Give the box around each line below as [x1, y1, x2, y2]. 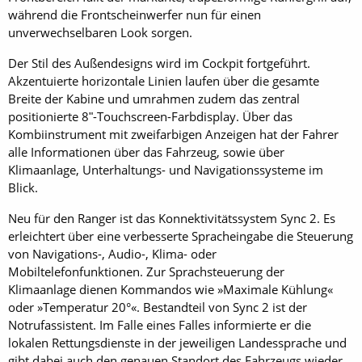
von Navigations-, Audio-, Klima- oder [8, 246, 217, 262]
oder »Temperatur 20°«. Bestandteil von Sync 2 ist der [8, 299, 307, 315]
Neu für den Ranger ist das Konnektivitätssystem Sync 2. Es [8, 210, 335, 226]
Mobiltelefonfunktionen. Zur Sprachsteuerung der [8, 263, 284, 280]
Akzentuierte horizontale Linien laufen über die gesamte [8, 73, 319, 89]
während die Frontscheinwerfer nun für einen [8, 6, 261, 23]
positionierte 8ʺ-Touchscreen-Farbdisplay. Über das [8, 108, 293, 124]
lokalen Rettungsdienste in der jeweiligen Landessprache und [8, 335, 347, 351]
